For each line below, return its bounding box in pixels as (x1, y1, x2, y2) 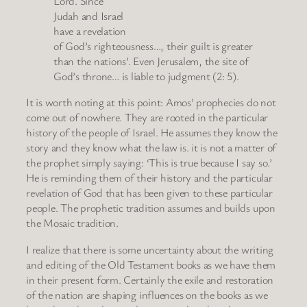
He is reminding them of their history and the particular (26, 170, 273, 186)
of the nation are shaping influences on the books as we (26, 286, 268, 302)
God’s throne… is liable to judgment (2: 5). (53, 69, 239, 84)
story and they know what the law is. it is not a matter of (26, 140, 277, 156)
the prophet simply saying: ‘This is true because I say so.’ (26, 155, 272, 171)
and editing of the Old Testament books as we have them (26, 256, 276, 272)
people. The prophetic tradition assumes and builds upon (26, 200, 275, 216)
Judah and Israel (53, 8, 124, 24)
